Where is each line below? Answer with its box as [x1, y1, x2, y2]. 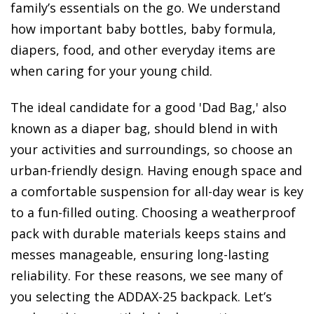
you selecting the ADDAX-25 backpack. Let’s [11, 287, 272, 305]
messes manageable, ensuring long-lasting [11, 245, 269, 263]
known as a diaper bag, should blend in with [11, 119, 278, 137]
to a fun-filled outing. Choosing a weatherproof [11, 203, 296, 221]
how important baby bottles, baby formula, [11, 20, 276, 37]
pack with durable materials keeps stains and [11, 224, 286, 242]
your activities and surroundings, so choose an [11, 140, 292, 158]
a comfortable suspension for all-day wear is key [11, 182, 303, 200]
